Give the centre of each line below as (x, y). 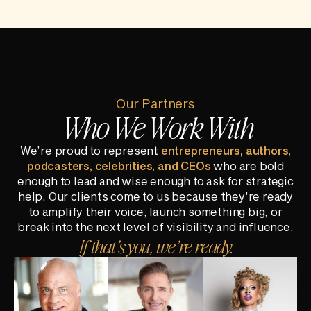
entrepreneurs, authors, (226, 150)
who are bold (247, 166)
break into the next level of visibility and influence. (155, 227)
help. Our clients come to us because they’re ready (155, 196)
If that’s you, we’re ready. (155, 246)
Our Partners (155, 103)
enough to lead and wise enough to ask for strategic (155, 181)
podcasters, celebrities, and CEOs (119, 166)
